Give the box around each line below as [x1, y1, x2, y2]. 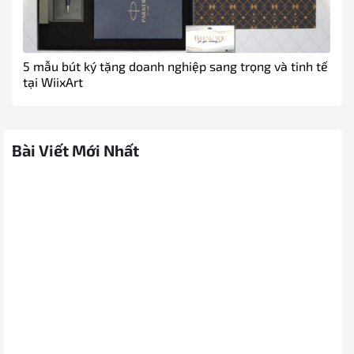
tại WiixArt [23, 74, 83, 90]
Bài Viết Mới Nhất [11, 141, 139, 160]
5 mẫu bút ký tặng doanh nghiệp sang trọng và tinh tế [23, 58, 328, 74]
